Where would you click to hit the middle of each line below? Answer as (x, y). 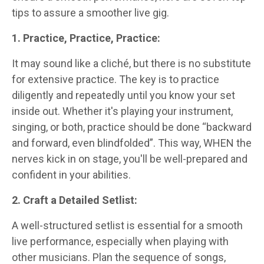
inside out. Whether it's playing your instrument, (122, 111)
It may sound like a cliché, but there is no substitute (131, 63)
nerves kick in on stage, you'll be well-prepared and (130, 159)
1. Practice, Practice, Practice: (86, 38)
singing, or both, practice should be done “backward (132, 127)
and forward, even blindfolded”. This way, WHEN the (132, 143)
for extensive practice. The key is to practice (115, 79)
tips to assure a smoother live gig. (90, 12)
